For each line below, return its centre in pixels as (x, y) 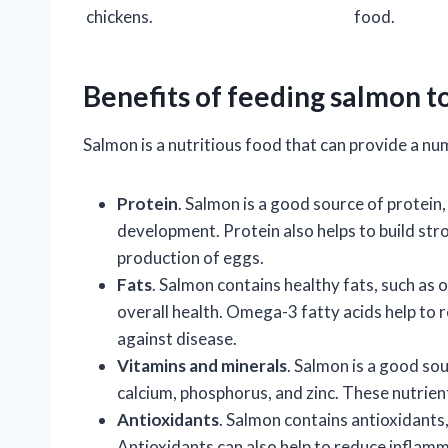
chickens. (119, 17)
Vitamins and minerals (202, 366)
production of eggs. (190, 258)
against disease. (177, 339)
